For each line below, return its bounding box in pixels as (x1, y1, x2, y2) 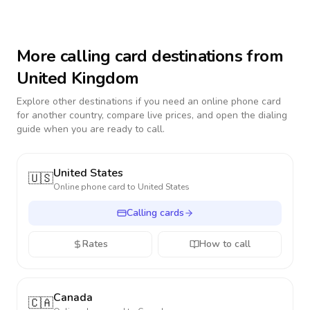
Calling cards (126, 206, 184, 219)
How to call (199, 237, 250, 250)
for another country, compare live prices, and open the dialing (17, 109, 287, 122)
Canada (53, 290, 93, 305)
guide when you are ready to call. (17, 122, 165, 136)
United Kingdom (17, 67, 139, 89)
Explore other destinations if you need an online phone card (17, 95, 281, 108)
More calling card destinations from (17, 45, 283, 67)
